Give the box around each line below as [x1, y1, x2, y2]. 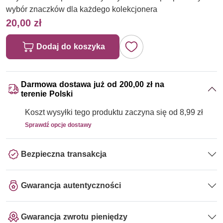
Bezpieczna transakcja [21, 149, 107, 159]
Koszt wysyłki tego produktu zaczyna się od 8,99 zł [25, 107, 203, 117]
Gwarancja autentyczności [21, 181, 121, 191]
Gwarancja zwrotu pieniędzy [21, 212, 127, 222]
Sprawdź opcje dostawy [25, 120, 92, 128]
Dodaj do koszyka [36, 41, 105, 51]
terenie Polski [21, 89, 73, 99]
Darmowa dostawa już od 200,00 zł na [21, 79, 164, 89]
